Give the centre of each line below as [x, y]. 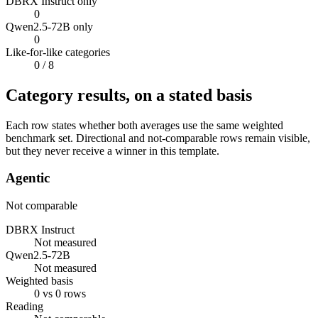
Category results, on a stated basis [129, 95]
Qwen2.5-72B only [49, 26]
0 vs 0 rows [60, 293]
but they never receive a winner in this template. [113, 150]
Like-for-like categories [58, 52]
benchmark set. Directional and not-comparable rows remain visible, [158, 138]
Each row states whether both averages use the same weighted [144, 125]
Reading [24, 306]
